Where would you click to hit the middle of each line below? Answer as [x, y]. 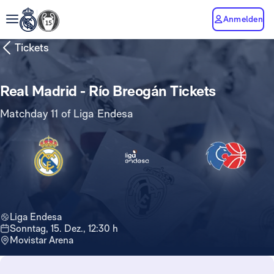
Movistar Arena [42, 240]
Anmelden [243, 19]
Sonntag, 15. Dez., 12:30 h [67, 229]
